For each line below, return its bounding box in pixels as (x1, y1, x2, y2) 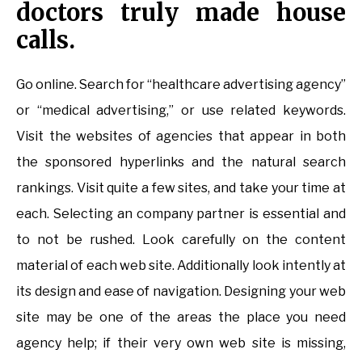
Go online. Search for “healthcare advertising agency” (16, 76, 346, 92)
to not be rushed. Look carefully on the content (16, 231, 346, 247)
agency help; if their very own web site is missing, (16, 335, 346, 351)
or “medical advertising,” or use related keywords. (16, 102, 346, 118)
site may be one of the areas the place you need (16, 309, 346, 325)
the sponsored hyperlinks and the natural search (16, 154, 346, 170)
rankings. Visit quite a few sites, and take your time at (16, 179, 346, 196)
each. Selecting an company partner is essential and (16, 205, 346, 221)
